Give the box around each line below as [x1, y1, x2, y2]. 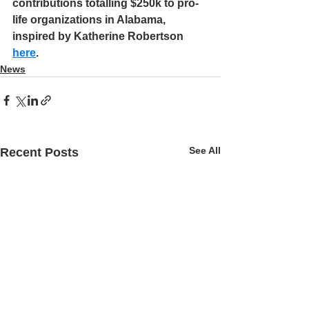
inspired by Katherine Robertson [12, 30, 186, 42]
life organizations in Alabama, [12, 14, 168, 26]
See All [189, 145, 221, 156]
